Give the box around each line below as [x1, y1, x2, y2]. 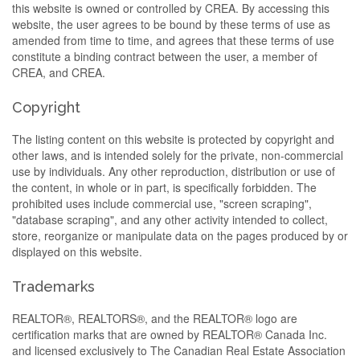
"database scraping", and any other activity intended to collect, [12, 211, 328, 227]
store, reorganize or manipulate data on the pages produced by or [12, 227, 348, 243]
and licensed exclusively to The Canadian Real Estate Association [12, 342, 346, 358]
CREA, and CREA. [12, 64, 105, 80]
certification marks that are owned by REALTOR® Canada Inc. [12, 326, 327, 342]
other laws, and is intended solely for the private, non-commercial [12, 147, 343, 163]
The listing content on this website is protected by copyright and [12, 131, 334, 147]
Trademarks [12, 278, 95, 295]
